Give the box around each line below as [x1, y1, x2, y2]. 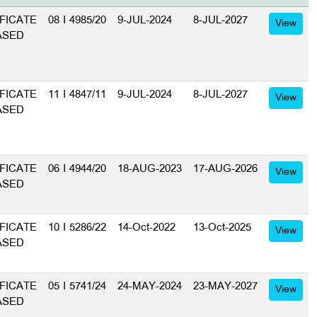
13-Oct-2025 [193, 220, 251, 236]
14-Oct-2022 [117, 220, 175, 236]
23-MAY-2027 [193, 279, 258, 294]
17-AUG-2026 [193, 161, 258, 177]
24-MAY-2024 [117, 279, 182, 294]
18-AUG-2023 [117, 161, 182, 177]
